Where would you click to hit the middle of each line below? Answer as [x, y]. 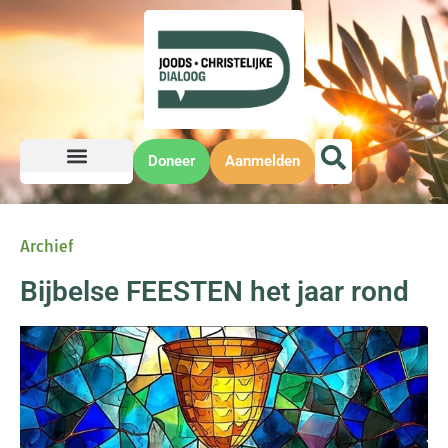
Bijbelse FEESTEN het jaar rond [214, 292]
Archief [46, 246]
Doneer [171, 161]
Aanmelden [262, 161]
